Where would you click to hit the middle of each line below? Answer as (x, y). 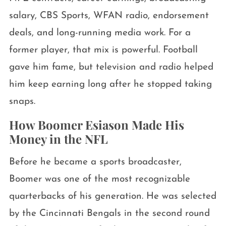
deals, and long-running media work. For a (100, 33)
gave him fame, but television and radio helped (111, 68)
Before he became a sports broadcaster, (95, 162)
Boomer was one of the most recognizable (99, 180)
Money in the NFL (58, 139)
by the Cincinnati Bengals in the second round (109, 214)
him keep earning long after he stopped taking (110, 85)
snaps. (22, 102)
